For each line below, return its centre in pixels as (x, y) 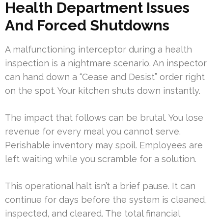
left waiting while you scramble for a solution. (101, 159)
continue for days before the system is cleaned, (106, 200)
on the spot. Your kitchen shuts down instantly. (103, 91)
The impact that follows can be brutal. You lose (104, 118)
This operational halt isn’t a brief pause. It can (100, 186)
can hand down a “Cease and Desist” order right (105, 77)
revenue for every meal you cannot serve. (93, 132)
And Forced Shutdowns (87, 26)
